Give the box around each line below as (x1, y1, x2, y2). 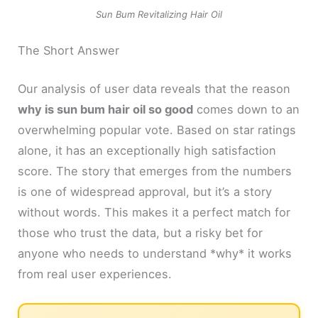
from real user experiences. (18, 266, 172, 281)
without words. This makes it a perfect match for (18, 204, 291, 219)
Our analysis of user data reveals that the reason (18, 81, 291, 96)
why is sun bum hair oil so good (18, 102, 194, 116)
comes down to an (193, 102, 300, 116)
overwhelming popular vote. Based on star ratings (18, 122, 297, 137)
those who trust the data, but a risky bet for (18, 225, 263, 240)
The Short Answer (18, 43, 120, 58)
